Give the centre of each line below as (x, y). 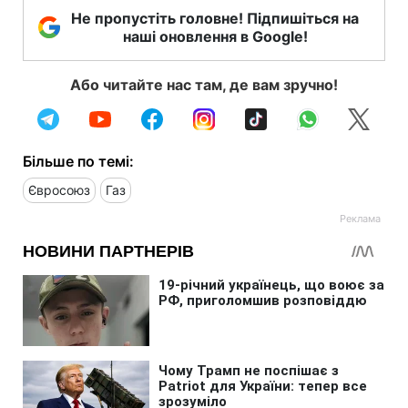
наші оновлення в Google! (215, 36)
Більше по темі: (78, 161)
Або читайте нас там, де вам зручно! (204, 84)
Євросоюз (59, 189)
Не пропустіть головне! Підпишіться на (215, 18)
